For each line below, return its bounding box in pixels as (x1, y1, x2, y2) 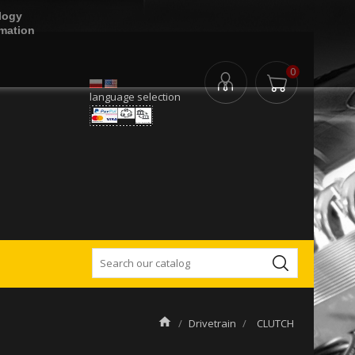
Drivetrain (188, 315, 236, 330)
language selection (90, 90, 181, 104)
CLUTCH (256, 315, 294, 330)
